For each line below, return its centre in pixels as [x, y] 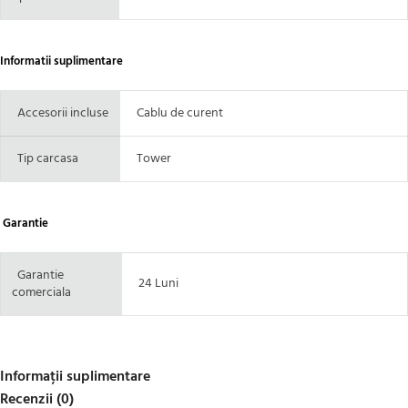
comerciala [41, 293]
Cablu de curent [177, 114]
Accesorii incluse [60, 114]
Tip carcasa [45, 159]
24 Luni [156, 284]
